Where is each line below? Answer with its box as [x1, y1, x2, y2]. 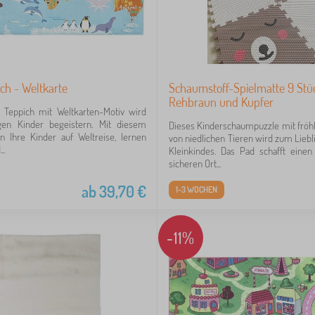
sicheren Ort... [169, 157, 221, 170]
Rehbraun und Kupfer [169, 94, 274, 110]
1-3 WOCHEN [176, 184, 217, 195]
